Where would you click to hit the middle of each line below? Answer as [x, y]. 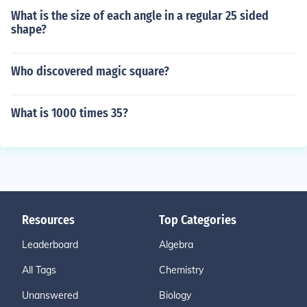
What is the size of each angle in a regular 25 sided [140, 16]
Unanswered [50, 295]
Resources [48, 220]
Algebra [176, 245]
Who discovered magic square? [90, 71]
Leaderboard [50, 245]
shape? [29, 29]
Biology [175, 295]
